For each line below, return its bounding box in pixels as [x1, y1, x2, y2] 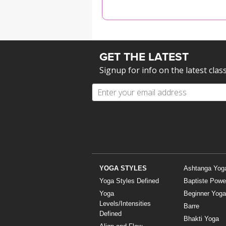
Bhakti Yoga [183, 215, 219, 223]
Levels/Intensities [99, 200, 151, 208]
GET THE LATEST [99, 50, 189, 64]
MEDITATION [102, 2, 147, 11]
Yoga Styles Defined [99, 177, 159, 185]
